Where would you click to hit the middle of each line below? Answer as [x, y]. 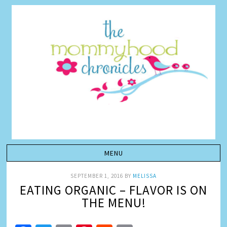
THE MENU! [113, 203]
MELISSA [145, 176]
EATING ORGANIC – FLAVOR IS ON [113, 190]
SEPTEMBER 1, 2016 [97, 176]
